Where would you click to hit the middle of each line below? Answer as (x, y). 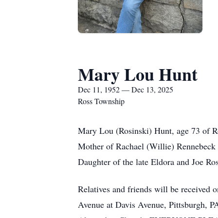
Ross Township (101, 101)
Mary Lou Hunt (138, 74)
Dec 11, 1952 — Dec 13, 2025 (126, 89)
